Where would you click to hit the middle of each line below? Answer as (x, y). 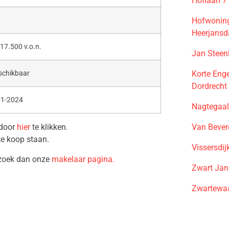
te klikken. (50, 127)
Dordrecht (210, 86)
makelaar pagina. (83, 159)
